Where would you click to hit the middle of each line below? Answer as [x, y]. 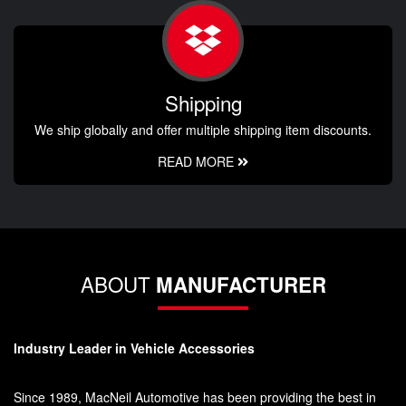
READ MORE [198, 162]
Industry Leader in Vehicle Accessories [134, 348]
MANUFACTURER [241, 285]
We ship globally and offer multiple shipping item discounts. [203, 130]
